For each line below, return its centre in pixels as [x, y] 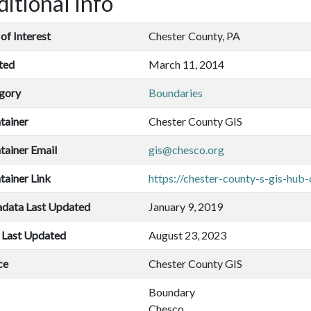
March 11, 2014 [186, 65]
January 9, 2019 [186, 207]
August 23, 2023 [187, 235]
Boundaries [176, 93]
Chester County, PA [194, 36]
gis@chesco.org [186, 150]
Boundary [172, 292]
